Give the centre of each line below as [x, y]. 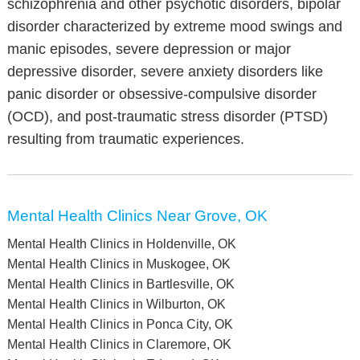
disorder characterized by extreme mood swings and [174, 27]
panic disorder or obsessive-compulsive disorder [162, 94]
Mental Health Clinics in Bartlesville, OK [121, 284]
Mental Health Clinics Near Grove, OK [137, 216]
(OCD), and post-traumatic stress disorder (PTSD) [167, 117]
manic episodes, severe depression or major [149, 49]
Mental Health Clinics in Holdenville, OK [121, 244]
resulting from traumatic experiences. [125, 139]
